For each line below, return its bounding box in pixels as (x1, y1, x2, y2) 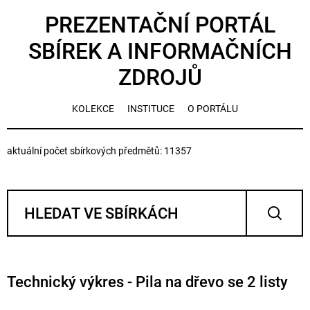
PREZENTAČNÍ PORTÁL (45, 12, 275, 38)
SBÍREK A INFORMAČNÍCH (28, 38, 292, 64)
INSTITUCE (127, 103, 174, 114)
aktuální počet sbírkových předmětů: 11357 (7, 145, 192, 156)
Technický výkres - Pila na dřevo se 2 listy (7, 273, 288, 291)
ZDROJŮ (118, 64, 202, 91)
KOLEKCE (72, 103, 114, 114)
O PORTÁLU (188, 103, 238, 114)
